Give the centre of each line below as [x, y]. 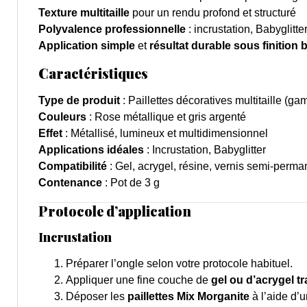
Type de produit [79, 101]
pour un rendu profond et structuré [213, 13]
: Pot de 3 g [131, 183]
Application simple [87, 46]
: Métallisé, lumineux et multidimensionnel [165, 134]
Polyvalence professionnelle [112, 29]
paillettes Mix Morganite [188, 297]
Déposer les [97, 297]
